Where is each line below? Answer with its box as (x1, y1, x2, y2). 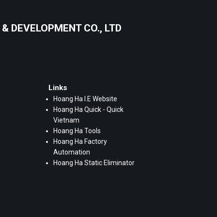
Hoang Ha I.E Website (53, 95, 117, 103)
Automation (53, 148, 90, 156)
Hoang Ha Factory (53, 138, 107, 146)
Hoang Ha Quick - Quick (53, 106, 124, 114)
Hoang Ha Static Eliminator (53, 159, 135, 167)
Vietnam (53, 116, 79, 124)
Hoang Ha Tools (53, 127, 101, 135)
